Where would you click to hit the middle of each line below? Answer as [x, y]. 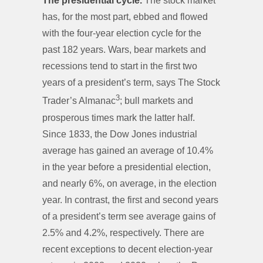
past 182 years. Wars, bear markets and [124, 50]
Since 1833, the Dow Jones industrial [120, 134]
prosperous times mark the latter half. [119, 117]
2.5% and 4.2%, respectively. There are [123, 232]
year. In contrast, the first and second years [130, 200]
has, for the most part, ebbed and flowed [125, 17]
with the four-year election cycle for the [122, 33]
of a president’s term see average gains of [129, 216]
